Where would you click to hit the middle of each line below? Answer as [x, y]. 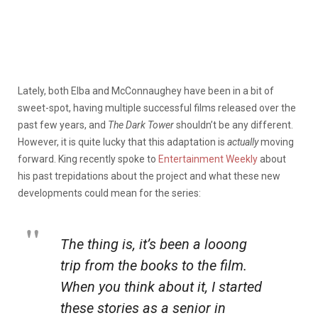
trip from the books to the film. [154, 265]
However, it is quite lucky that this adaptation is [122, 142]
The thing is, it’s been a [132, 244]
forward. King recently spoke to [88, 159]
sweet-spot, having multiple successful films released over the [157, 108]
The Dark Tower [141, 125]
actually [243, 142]
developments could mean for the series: [109, 193]
